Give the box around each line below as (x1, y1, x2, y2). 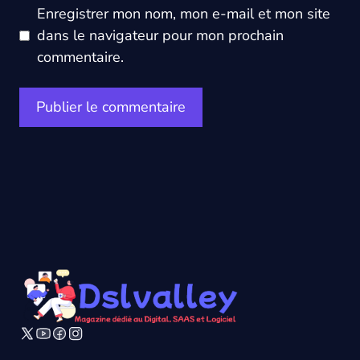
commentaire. (37, 47, 124, 67)
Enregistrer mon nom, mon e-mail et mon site (37, 4, 330, 23)
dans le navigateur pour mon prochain (37, 26, 284, 45)
